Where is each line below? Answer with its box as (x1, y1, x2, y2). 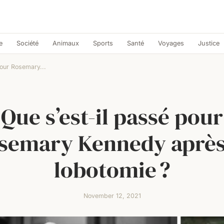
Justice (197, 39, 219, 47)
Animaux (52, 39, 79, 47)
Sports (92, 39, 113, 47)
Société (16, 39, 38, 47)
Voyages (157, 39, 184, 47)
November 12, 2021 (83, 192, 141, 199)
